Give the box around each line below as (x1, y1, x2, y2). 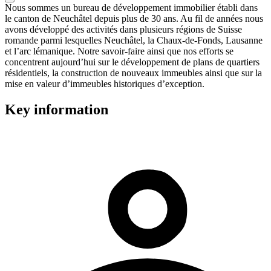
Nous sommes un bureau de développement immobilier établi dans (5, 2, 258, 13)
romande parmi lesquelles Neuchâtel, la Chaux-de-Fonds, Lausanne (5, 34, 263, 45)
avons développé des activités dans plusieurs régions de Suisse (5, 24, 242, 34)
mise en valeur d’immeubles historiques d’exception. (5, 78, 204, 89)
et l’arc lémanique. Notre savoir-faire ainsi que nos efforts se (5, 45, 233, 56)
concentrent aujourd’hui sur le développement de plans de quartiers (5, 56, 260, 67)
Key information (5, 101, 108, 117)
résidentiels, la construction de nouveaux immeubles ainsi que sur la (5, 67, 262, 78)
